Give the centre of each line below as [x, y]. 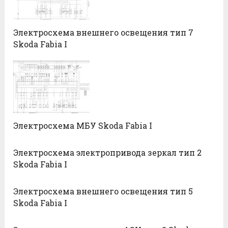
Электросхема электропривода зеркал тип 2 [108, 152]
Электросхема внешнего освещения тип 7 [104, 32]
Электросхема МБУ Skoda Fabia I [83, 125]
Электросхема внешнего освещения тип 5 [103, 191]
